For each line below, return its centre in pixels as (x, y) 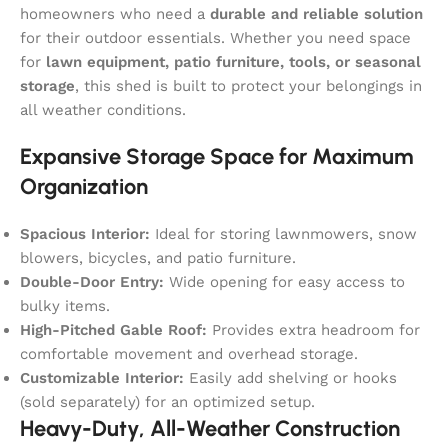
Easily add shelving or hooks (290, 377)
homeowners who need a (115, 13)
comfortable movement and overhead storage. (189, 353)
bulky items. (65, 305)
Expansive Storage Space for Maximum (217, 156)
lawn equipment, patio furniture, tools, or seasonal (233, 61)
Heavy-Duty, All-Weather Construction (210, 428)
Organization (84, 186)
